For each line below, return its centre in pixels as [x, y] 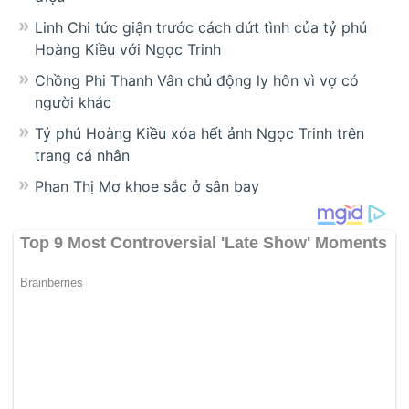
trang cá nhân [82, 156]
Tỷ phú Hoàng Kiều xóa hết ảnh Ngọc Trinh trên [199, 134]
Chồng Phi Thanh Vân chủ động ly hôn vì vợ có [197, 81]
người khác [73, 103]
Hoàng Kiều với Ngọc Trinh [128, 50]
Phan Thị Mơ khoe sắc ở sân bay [147, 187]
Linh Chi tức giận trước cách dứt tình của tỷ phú [201, 28]
